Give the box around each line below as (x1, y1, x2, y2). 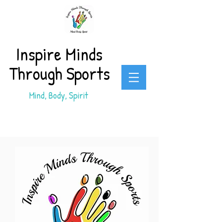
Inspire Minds (16, 42, 103, 66)
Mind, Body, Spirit (29, 89, 90, 102)
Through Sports (8, 61, 110, 85)
